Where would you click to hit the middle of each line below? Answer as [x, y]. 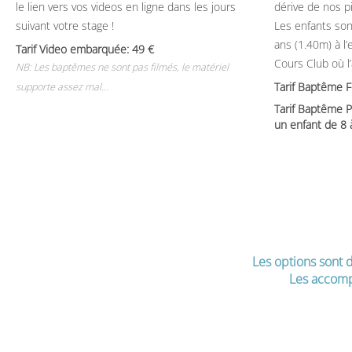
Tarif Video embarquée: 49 [85, 49]
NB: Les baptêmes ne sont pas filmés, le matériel [122, 67]
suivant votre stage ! [65, 26]
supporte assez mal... [62, 87]
